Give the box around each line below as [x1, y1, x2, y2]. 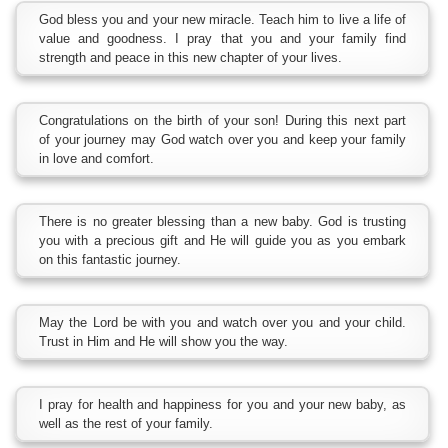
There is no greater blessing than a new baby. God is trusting [39, 214, 406, 229]
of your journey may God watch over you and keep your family [39, 132, 406, 147]
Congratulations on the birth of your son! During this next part [39, 113, 406, 128]
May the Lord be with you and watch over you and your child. [39, 315, 406, 330]
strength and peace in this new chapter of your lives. [39, 50, 342, 65]
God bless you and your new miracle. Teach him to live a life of [39, 12, 406, 27]
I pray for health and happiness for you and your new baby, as [39, 397, 406, 412]
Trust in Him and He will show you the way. [39, 334, 288, 349]
